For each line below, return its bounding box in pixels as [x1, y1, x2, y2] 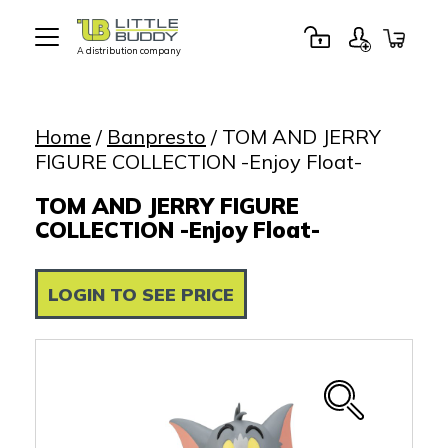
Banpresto [107, 123, 206, 149]
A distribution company [77, 45, 181, 57]
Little [76, 52, 114, 73]
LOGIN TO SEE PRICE [48, 282, 234, 306]
